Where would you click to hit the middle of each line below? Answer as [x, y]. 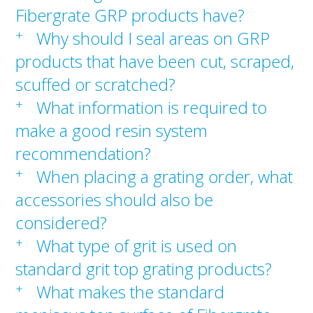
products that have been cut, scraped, [155, 61]
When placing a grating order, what [165, 177]
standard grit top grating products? [144, 269]
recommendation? [83, 154]
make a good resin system [112, 131]
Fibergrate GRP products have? [130, 15]
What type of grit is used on [137, 246]
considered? [61, 223]
